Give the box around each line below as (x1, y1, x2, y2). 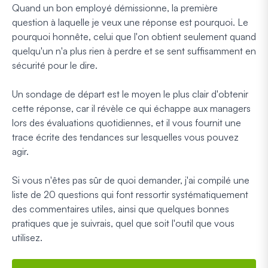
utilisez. (12, 231, 42, 243)
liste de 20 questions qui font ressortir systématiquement (12, 188, 248, 200)
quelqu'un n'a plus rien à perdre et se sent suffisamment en (12, 44, 256, 57)
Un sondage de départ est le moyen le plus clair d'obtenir (12, 87, 248, 100)
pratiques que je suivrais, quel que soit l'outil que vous (12, 217, 234, 229)
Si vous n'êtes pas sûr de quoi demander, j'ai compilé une (12, 173, 249, 186)
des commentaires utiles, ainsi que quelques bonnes (12, 202, 229, 215)
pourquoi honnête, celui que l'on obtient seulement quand (12, 30, 256, 42)
